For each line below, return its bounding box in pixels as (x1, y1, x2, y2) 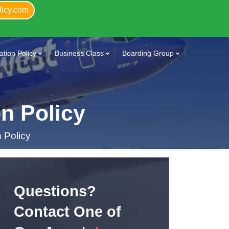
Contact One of (14, 203, 121, 220)
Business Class (55, 49, 104, 57)
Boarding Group (122, 49, 174, 57)
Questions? (14, 183, 96, 199)
